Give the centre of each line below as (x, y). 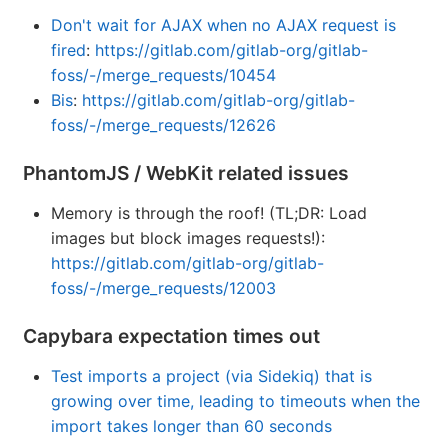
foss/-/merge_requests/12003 (163, 288)
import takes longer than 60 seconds (191, 426)
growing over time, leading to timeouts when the (235, 401)
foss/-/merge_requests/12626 (163, 125)
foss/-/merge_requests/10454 (163, 75)
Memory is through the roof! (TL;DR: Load (209, 213)
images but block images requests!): (188, 238)
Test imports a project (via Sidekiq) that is (211, 376)
